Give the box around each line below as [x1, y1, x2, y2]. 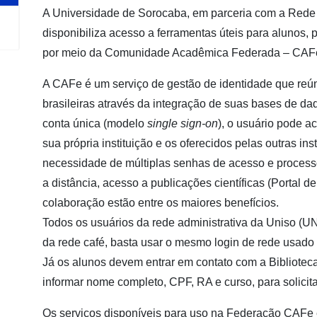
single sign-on [146, 117, 218, 129]
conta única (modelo [42, 117, 144, 129]
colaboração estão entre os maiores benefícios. [42, 196, 279, 209]
